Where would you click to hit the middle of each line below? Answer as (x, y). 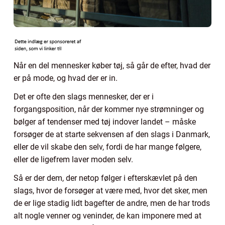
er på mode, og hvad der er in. (66, 78)
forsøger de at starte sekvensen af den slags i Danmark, (112, 134)
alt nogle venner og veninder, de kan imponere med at (107, 215)
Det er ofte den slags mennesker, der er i (84, 96)
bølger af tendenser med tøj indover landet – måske (105, 122)
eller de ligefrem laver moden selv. (73, 159)
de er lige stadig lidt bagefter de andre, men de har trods (112, 203)
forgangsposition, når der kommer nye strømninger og (109, 109)
